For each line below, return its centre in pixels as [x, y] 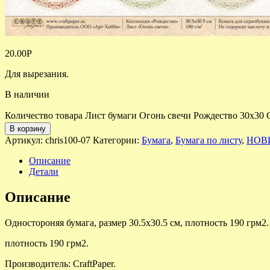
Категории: [117, 140]
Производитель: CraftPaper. [60, 263]
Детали [44, 171]
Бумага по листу [209, 140]
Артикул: [25, 140]
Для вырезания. [37, 74]
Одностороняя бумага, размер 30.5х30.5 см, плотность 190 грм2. [137, 222]
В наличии [27, 94]
